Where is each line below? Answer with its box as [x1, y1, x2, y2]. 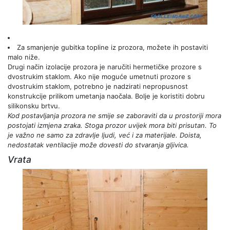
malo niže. [8, 52, 40, 61]
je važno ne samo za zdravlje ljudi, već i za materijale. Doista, [8, 130, 202, 139]
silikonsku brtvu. [8, 101, 60, 110]
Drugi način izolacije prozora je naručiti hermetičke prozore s [8, 62, 202, 71]
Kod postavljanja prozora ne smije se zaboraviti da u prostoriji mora [8, 111, 221, 120]
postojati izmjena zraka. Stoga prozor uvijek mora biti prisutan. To [8, 121, 217, 129]
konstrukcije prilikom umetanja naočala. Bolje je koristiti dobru [8, 91, 205, 100]
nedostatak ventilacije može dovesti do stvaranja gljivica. [8, 140, 189, 149]
